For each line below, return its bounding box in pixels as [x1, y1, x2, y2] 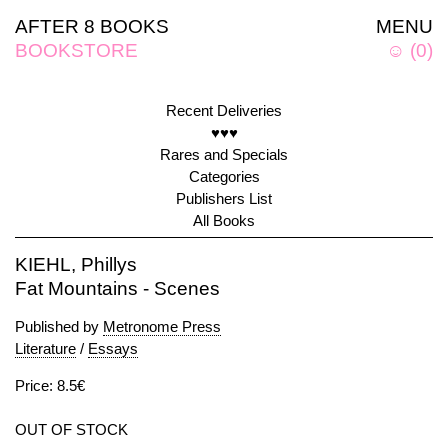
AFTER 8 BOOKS [15, 16, 169, 37]
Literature [15, 340, 76, 357]
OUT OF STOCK [15, 421, 128, 438]
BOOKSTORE [15, 40, 138, 61]
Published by [15, 318, 103, 335]
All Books [193, 212, 255, 229]
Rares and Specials [160, 146, 288, 163]
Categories [188, 168, 260, 185]
